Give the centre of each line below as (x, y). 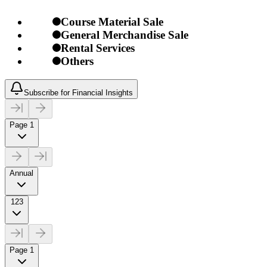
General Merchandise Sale (125, 35)
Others (77, 61)
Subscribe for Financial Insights (78, 92)
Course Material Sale (112, 21)
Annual (21, 173)
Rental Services (98, 48)
